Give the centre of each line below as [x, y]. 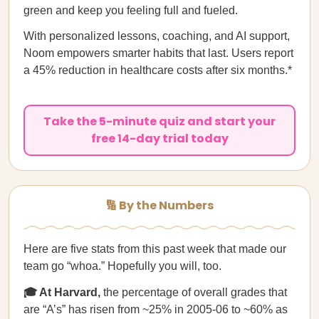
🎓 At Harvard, [63, 292]
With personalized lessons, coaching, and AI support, [157, 36]
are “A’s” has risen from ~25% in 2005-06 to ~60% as [156, 309]
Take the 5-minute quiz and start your [159, 121]
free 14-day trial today [159, 138]
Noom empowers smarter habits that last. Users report [158, 53]
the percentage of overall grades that [195, 292]
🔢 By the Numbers [159, 205]
